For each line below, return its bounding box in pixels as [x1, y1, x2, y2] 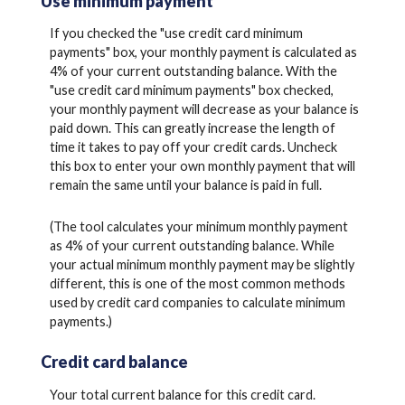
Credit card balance [41, 352, 188, 372]
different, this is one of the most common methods [50, 275, 345, 291]
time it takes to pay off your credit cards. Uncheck [50, 139, 337, 155]
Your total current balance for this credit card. [50, 386, 316, 402]
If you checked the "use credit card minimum [50, 25, 303, 42]
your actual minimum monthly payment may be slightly [50, 256, 354, 272]
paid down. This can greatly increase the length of [50, 120, 335, 137]
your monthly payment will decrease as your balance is [50, 101, 359, 118]
